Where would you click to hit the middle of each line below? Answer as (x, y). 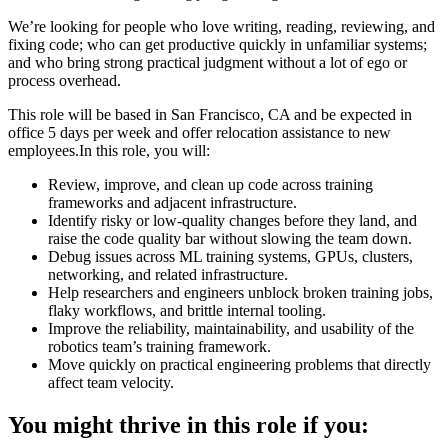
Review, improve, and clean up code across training (210, 184)
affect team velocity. (111, 382)
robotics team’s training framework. (159, 346)
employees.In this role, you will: (109, 150)
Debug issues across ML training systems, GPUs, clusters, (230, 256)
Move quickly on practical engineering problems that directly (239, 364)
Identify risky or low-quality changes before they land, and (232, 220)
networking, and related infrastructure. (168, 274)
